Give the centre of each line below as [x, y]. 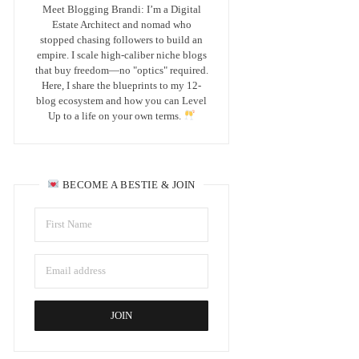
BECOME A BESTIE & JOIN [127, 184]
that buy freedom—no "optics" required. [121, 70]
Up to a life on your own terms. [115, 115]
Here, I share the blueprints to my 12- [122, 85]
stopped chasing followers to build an [122, 39]
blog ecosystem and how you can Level [122, 100]
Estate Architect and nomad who [121, 24]
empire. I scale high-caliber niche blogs [121, 54]
